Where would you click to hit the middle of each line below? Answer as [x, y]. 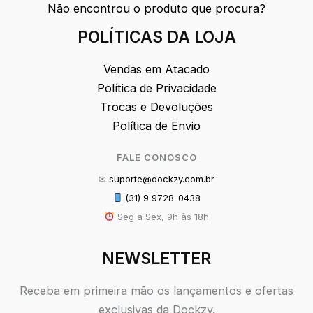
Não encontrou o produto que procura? [156, 9]
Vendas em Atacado [156, 69]
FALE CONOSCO [156, 157]
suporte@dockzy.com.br [162, 179]
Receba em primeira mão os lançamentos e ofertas [156, 291]
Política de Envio [156, 125]
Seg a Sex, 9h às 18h [161, 216]
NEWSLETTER [156, 259]
